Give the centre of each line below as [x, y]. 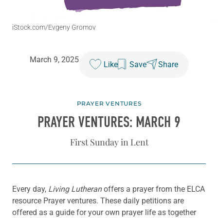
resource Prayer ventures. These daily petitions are [98, 200]
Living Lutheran [75, 189]
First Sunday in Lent [109, 142]
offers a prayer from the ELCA [153, 189]
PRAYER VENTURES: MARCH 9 [109, 122]
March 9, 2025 [54, 60]
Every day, [30, 189]
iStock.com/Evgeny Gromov [54, 27]
